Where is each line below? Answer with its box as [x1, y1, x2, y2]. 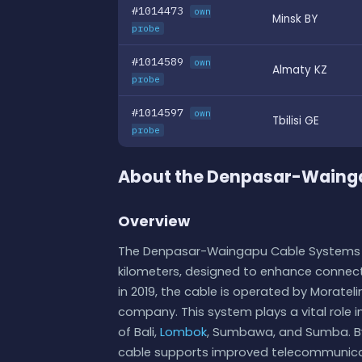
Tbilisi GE [272, 112, 319, 128]
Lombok [160, 323, 207, 340]
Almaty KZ [272, 61, 327, 78]
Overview [118, 212, 190, 232]
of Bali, [118, 323, 160, 340]
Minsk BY [272, 11, 318, 27]
